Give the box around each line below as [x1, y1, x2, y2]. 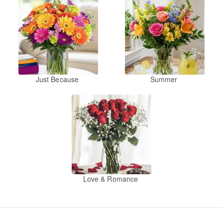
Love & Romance [83, 174, 138, 184]
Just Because [35, 74, 79, 85]
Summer [150, 74, 178, 85]
